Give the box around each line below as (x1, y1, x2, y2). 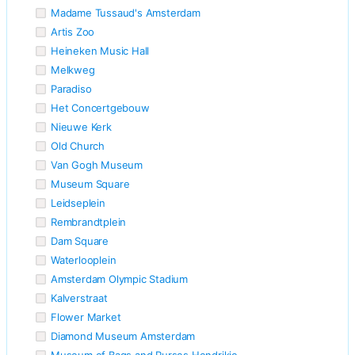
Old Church (51, 139, 105, 152)
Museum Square (51, 177, 130, 190)
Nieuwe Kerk (51, 120, 112, 133)
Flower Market (51, 310, 121, 323)
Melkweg (51, 63, 95, 76)
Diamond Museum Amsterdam (51, 329, 196, 342)
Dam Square (51, 234, 109, 247)
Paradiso (51, 82, 92, 95)
